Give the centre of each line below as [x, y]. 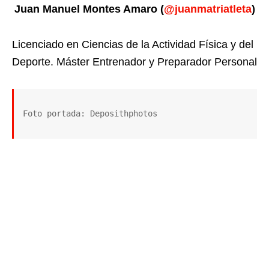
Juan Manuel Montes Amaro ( [89, 9]
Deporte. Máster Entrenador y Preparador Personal [134, 62]
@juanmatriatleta [207, 9]
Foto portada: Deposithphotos [90, 114]
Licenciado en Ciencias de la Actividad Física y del [133, 45]
